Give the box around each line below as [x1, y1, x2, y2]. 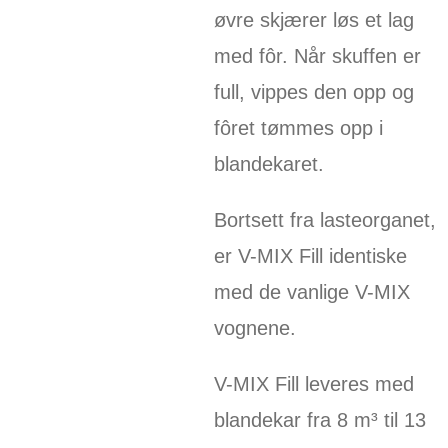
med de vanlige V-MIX [213, 280, 410, 303]
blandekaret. [213, 152, 324, 175]
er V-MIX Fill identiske [213, 244, 407, 267]
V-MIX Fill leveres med [213, 372, 414, 395]
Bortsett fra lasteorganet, [213, 208, 436, 231]
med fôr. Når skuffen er [213, 44, 421, 67]
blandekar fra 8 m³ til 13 [213, 408, 426, 431]
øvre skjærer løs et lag [213, 8, 414, 31]
